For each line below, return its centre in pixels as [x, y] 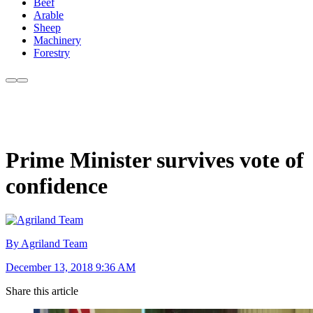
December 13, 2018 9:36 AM [71, 268]
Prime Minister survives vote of [155, 160]
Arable [49, 15]
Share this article [42, 291]
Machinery [57, 41]
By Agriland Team [46, 244]
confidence [57, 185]
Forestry [52, 53]
